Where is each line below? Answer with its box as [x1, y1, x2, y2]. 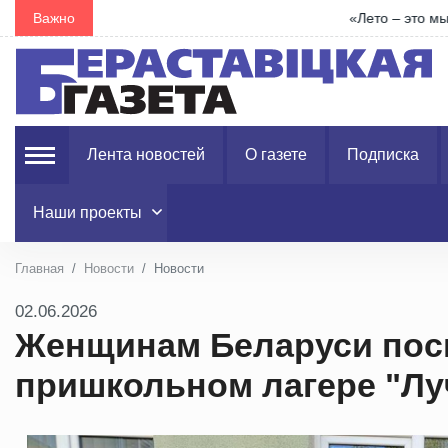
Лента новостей [87, 146, 205, 163]
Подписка [347, 146, 419, 163]
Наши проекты [33, 204, 142, 221]
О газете [245, 146, 307, 163]
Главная [15, 261, 64, 276]
